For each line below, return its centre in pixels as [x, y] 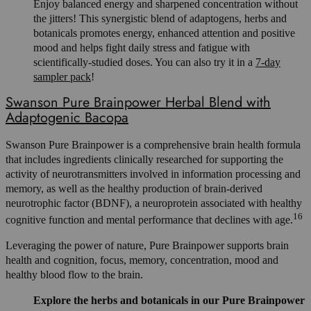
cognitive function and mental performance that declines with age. [149, 220]
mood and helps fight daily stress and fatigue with [142, 47]
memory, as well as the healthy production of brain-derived [134, 188]
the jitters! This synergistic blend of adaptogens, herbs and [160, 18]
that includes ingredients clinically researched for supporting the [144, 159]
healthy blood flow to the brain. [74, 275]
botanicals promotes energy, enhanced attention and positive [164, 33]
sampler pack [62, 76]
